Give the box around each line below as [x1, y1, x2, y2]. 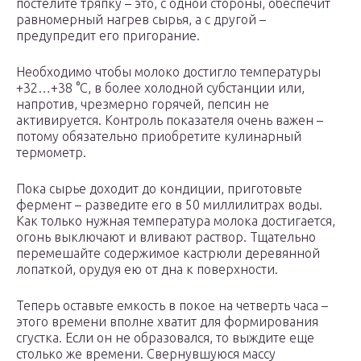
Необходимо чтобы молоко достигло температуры [16, 64, 321, 80]
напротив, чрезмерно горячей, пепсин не [16, 97, 269, 112]
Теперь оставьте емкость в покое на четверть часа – [16, 298, 328, 313]
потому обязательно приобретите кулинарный [16, 129, 301, 144]
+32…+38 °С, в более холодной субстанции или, [16, 81, 305, 96]
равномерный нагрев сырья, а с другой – [16, 12, 266, 27]
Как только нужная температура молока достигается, [16, 214, 335, 229]
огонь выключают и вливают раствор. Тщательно [16, 230, 316, 245]
